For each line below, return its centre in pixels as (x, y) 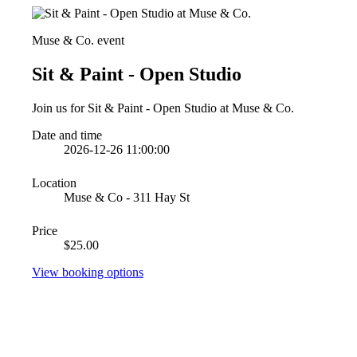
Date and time (67, 135)
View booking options (88, 272)
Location (54, 182)
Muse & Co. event (78, 40)
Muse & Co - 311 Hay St (127, 197)
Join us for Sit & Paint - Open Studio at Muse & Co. (163, 108)
